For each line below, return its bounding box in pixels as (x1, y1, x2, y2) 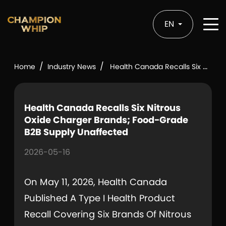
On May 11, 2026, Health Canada (24, 176, 167, 189)
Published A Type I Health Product (24, 192, 175, 205)
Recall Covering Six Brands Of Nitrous (24, 208, 191, 221)
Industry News (47, 62, 96, 72)
